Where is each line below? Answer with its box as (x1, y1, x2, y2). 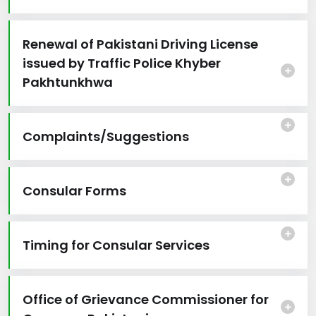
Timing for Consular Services (23, 236, 209, 254)
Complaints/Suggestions (23, 127, 189, 145)
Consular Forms (23, 181, 126, 200)
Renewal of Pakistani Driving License (23, 35, 258, 53)
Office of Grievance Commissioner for (23, 290, 269, 308)
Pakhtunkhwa (23, 73, 113, 91)
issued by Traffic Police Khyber (23, 54, 221, 72)
